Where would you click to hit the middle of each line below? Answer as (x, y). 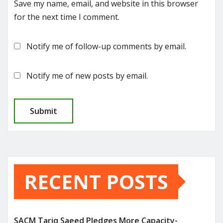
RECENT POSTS (96, 182)
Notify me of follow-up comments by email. (106, 47)
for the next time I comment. (67, 17)
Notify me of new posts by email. (87, 76)
